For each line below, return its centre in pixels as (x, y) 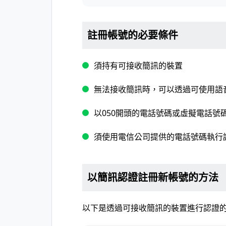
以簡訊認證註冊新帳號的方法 (153, 177)
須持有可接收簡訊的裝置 (138, 66)
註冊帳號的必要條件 (133, 35)
